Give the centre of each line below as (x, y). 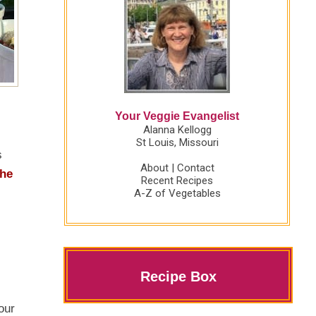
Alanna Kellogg (177, 130)
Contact (195, 168)
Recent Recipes (177, 181)
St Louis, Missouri (177, 142)
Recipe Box (178, 276)
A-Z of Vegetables (177, 193)
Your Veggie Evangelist (177, 116)
